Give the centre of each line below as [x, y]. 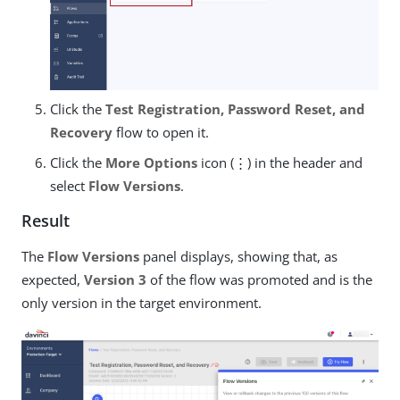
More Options [151, 163]
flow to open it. [161, 133]
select [69, 186]
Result [46, 221]
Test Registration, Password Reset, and [235, 109]
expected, [53, 280]
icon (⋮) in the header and [280, 163]
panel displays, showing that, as [238, 257]
